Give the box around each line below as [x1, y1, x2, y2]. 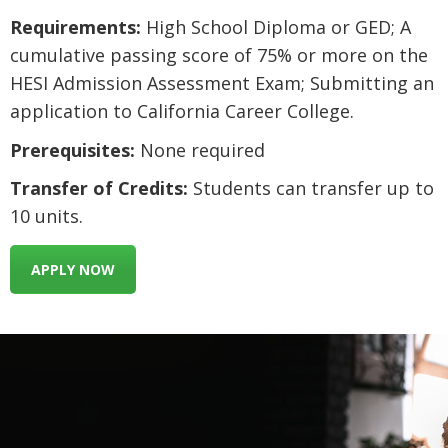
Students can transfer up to [188, 176, 434, 201]
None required [135, 137, 265, 162]
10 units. [10, 204, 83, 229]
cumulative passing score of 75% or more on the [10, 43, 428, 68]
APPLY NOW [31, 260, 115, 280]
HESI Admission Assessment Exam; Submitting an [10, 71, 434, 96]
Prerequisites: [10, 137, 135, 162]
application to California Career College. [10, 99, 354, 124]
